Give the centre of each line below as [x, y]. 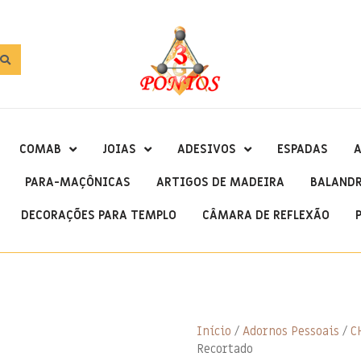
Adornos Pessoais [291, 331]
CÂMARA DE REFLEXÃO [266, 215]
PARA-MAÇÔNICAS [78, 182]
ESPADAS [302, 149]
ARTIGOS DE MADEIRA [220, 182]
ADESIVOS [206, 149]
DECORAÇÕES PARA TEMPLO [99, 215]
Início [214, 331]
